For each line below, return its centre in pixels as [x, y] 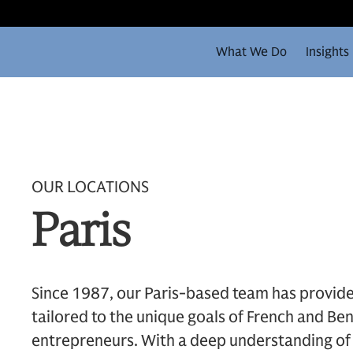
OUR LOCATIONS [90, 187]
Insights [327, 52]
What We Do [251, 52]
